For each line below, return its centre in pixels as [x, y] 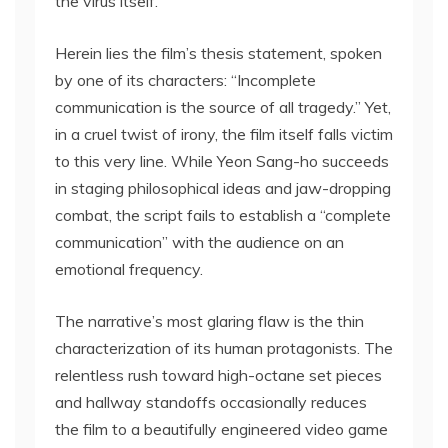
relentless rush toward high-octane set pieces [218, 375]
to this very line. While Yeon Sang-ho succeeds [222, 161]
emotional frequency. [129, 269]
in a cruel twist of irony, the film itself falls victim [224, 134]
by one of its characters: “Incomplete [185, 80]
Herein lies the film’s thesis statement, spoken [218, 53]
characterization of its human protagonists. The [224, 348]
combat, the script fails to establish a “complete [223, 215]
